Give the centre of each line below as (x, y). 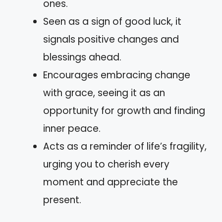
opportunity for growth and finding (124, 111)
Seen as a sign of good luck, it (112, 22)
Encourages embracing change (117, 75)
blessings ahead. (82, 57)
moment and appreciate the (111, 182)
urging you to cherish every (106, 164)
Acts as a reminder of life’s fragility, (125, 146)
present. (62, 200)
